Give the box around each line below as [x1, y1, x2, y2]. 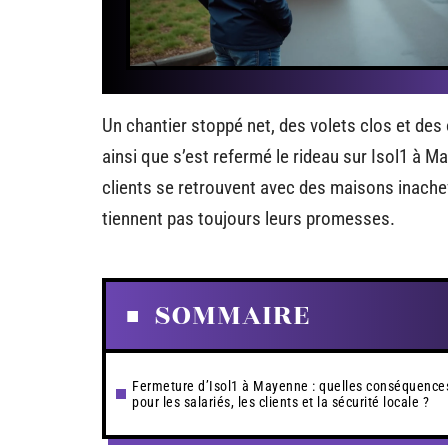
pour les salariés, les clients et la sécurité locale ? [132, 394, 429, 410]
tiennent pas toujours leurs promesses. [102, 207, 395, 230]
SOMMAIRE [154, 294, 310, 337]
